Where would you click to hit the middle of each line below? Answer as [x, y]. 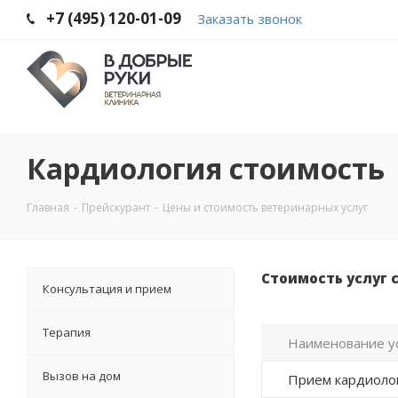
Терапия [67, 332]
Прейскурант [116, 207]
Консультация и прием [107, 288]
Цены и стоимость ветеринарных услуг [265, 207]
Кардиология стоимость [206, 168]
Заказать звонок [250, 19]
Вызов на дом [82, 375]
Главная [48, 207]
